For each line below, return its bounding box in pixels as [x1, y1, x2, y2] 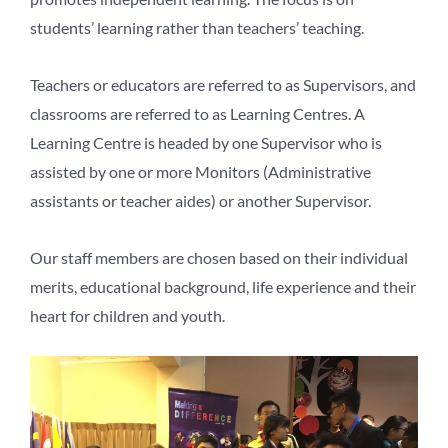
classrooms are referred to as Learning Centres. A [30, 103, 365, 123]
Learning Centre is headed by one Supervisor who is [30, 132, 382, 152]
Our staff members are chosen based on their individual [30, 247, 408, 267]
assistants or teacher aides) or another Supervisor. [30, 190, 371, 210]
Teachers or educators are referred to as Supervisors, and [30, 74, 416, 94]
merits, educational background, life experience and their [30, 276, 416, 296]
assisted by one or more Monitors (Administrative [30, 161, 371, 181]
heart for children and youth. [30, 305, 225, 325]
